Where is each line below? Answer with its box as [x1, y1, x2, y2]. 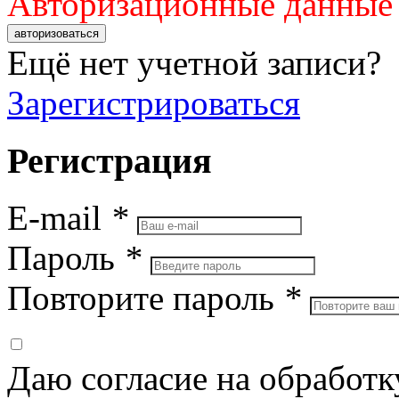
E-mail [7, 199, 110, 238]
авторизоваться [14, 27, 99, 40]
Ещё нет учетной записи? [7, 44, 381, 82]
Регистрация [7, 140, 212, 181]
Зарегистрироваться [7, 84, 300, 122]
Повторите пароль [7, 279, 283, 318]
